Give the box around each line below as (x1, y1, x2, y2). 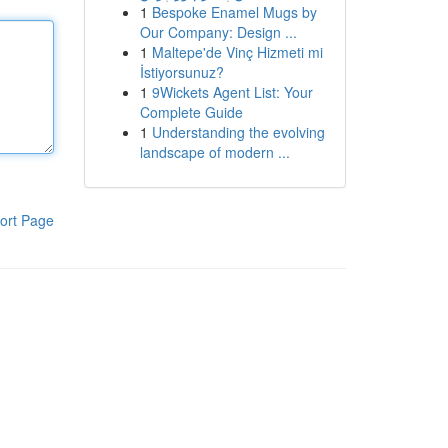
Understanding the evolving (151, 122, 325, 142)
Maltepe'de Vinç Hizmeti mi (151, 42, 323, 62)
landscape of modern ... (139, 142, 290, 162)
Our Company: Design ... (139, 22, 297, 42)
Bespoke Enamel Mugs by (151, 2, 317, 22)
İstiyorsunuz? (139, 62, 224, 82)
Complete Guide (139, 102, 243, 122)
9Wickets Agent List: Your (151, 82, 313, 102)
